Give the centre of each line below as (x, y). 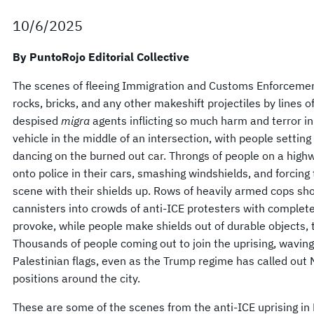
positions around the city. (76, 278)
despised (37, 121)
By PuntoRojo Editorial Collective (101, 57)
